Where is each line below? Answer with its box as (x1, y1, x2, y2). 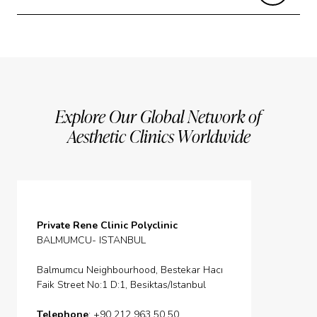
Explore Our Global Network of (55, 104, 262, 128)
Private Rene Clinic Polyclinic (37, 218, 178, 232)
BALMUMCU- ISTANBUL (37, 233, 146, 247)
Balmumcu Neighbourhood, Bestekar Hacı (37, 263, 223, 277)
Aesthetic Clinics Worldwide (67, 124, 250, 148)
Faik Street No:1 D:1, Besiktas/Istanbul (37, 277, 206, 292)
